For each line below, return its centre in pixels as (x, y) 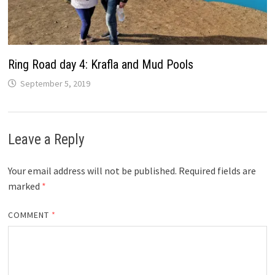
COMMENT (30, 215)
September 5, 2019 (55, 83)
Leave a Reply (46, 139)
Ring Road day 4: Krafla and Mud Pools (100, 64)
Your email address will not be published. (92, 170)
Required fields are (217, 170)
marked (25, 186)
